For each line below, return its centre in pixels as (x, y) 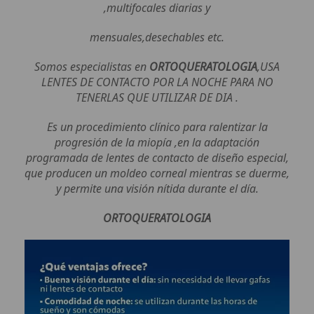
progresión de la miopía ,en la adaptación (157, 143)
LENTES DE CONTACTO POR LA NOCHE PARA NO (157, 82)
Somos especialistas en (92, 67)
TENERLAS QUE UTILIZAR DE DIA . (157, 98)
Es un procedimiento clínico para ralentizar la (157, 127)
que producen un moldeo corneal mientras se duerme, (157, 173)
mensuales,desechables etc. (157, 37)
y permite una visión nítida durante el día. (157, 189)
